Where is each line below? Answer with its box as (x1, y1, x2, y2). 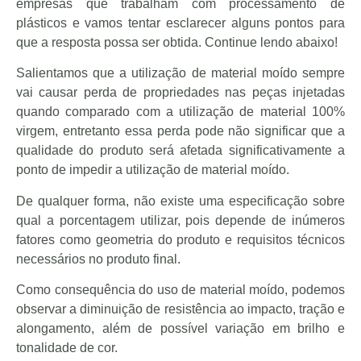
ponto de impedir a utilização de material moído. (16, 163, 289, 177)
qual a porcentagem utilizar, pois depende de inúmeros (16, 213, 345, 227)
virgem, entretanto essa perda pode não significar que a (16, 124, 345, 139)
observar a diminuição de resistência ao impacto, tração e (16, 302, 345, 317)
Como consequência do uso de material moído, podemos (16, 283, 345, 297)
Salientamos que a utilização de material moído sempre (16, 66, 345, 81)
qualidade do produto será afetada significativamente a (16, 143, 345, 158)
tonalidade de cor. (16, 341, 118, 355)
